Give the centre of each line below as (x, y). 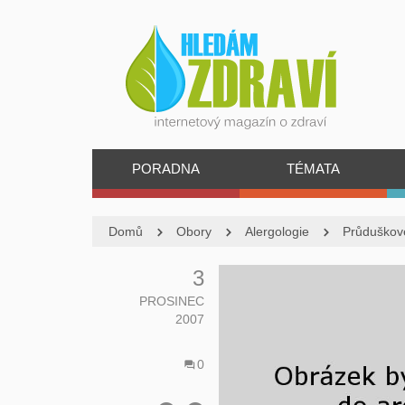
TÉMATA (313, 169)
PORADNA (165, 169)
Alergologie (277, 231)
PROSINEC (172, 301)
